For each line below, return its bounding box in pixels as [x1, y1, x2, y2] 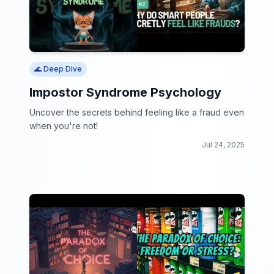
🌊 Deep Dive [34, 64, 82, 73]
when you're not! [29, 120, 98, 131]
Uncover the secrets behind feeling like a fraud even [29, 107, 244, 117]
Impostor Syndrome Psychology [29, 85, 221, 100]
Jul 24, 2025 [202, 140, 245, 149]
